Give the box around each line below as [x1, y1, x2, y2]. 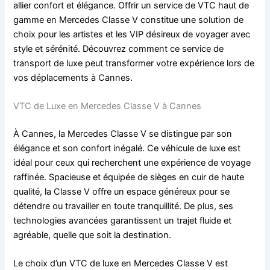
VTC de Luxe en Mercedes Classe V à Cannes [13, 100, 202, 111]
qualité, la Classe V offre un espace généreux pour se [13, 186, 230, 197]
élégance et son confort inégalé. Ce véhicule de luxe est [13, 142, 241, 154]
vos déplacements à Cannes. [13, 72, 133, 83]
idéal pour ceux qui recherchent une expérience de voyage [13, 157, 251, 168]
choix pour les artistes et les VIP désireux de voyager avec [13, 28, 251, 40]
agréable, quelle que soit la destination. [13, 229, 172, 240]
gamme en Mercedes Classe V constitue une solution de [13, 14, 244, 25]
